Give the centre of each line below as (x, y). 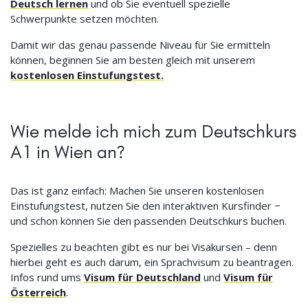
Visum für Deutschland (142, 277)
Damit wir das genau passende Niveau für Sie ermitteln (140, 45)
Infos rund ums (47, 277)
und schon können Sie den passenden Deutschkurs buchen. (148, 221)
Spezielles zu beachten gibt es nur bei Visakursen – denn (144, 247)
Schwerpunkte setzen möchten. (85, 19)
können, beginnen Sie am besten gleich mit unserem (133, 60)
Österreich (38, 293)
